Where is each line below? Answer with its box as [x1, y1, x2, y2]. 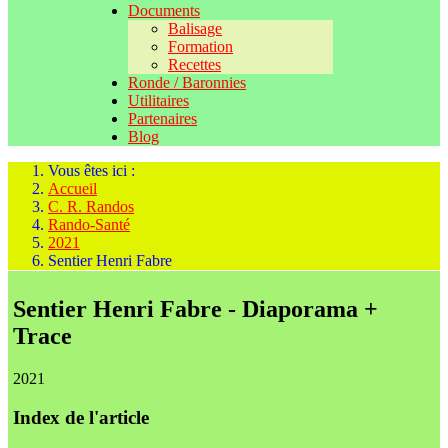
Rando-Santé [48, 216, 130, 233]
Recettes [168, 56, 221, 73]
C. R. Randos [48, 198, 134, 215]
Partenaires [128, 110, 197, 127]
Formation [168, 38, 233, 55]
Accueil [48, 180, 97, 197]
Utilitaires [128, 92, 189, 109]
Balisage [168, 20, 222, 37]
